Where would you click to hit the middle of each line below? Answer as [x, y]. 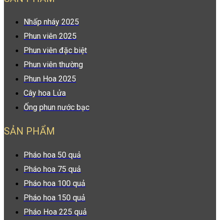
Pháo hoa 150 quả [55, 197]
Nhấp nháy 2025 [51, 22]
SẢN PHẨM [29, 131]
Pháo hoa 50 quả [52, 155]
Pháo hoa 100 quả [55, 183]
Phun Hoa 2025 [50, 79]
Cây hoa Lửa [45, 93]
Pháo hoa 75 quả [52, 169]
